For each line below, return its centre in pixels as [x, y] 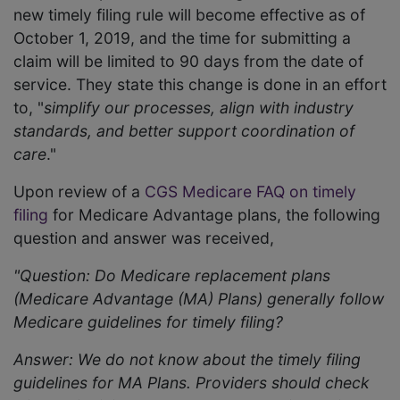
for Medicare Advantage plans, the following [214, 214]
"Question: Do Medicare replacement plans [172, 275]
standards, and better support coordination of [184, 130]
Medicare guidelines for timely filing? [150, 321]
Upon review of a [79, 191]
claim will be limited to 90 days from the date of [188, 61]
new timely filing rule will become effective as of [189, 14]
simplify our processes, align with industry [199, 107]
